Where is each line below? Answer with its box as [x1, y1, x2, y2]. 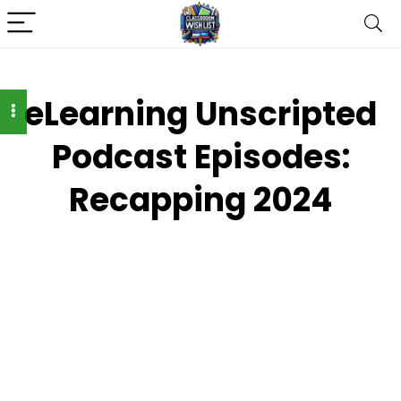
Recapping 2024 [69, 177, 332, 223]
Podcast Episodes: [51, 134, 350, 180]
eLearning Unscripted [24, 91, 377, 137]
